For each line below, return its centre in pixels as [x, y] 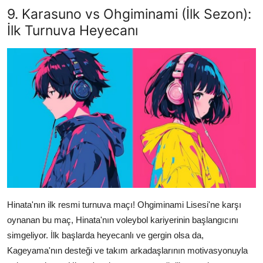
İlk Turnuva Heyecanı [73, 30]
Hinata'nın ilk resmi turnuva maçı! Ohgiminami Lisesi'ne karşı [124, 204]
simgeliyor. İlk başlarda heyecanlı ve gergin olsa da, [105, 235]
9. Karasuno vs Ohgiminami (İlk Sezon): [129, 14]
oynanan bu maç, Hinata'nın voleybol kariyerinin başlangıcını [123, 220]
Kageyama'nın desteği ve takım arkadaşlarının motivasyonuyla [127, 250]
